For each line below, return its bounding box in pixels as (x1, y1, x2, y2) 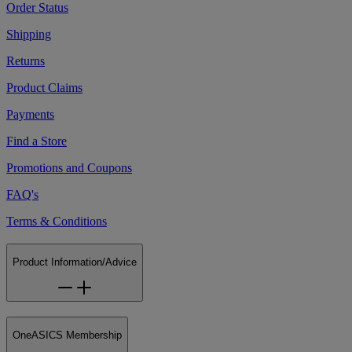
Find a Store (6, 134, 67, 148)
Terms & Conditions (6, 214, 107, 228)
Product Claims (6, 80, 82, 94)
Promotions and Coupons (6, 160, 132, 174)
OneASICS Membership (13, 329, 122, 342)
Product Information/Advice (13, 256, 137, 269)
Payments (6, 107, 54, 121)
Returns (6, 53, 45, 68)
